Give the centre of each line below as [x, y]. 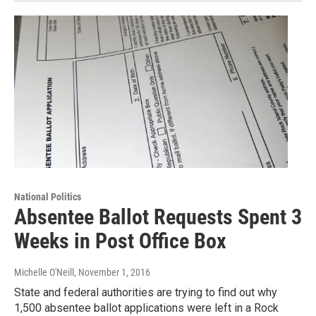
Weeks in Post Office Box [120, 241]
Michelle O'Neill [44, 272]
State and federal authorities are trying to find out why [146, 292]
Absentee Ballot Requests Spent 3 [158, 217]
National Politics [48, 196]
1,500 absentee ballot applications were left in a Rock [146, 308]
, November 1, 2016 [112, 272]
